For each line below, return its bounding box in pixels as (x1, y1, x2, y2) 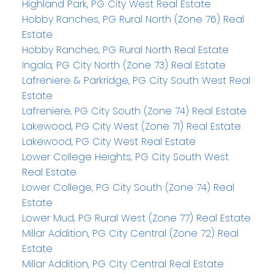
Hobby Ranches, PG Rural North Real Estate (21, 43, 229, 57)
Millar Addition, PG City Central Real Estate (21, 257, 224, 272)
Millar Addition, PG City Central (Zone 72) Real (21, 226, 239, 241)
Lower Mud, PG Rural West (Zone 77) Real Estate (21, 211, 251, 226)
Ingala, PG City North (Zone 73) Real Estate (21, 58, 226, 73)
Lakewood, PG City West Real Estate (21, 135, 196, 149)
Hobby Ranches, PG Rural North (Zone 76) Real (21, 12, 244, 27)
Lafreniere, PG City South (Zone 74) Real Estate (21, 104, 246, 119)
